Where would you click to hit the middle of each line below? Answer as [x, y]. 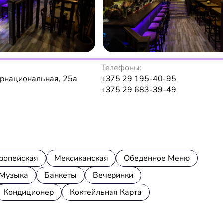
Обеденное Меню [157, 158]
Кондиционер [29, 192]
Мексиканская [81, 158]
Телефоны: [121, 67]
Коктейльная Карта [106, 192]
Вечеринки [113, 175]
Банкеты [60, 175]
